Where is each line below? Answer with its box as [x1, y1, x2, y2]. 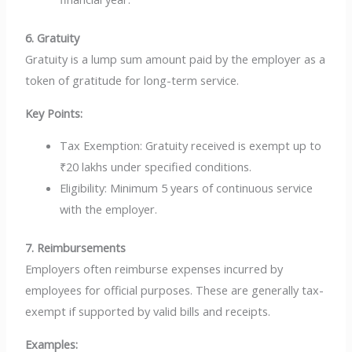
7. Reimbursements [25, 240, 126, 256]
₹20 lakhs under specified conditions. [60, 159, 252, 175]
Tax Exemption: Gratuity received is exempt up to [60, 137, 322, 154]
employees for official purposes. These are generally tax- [25, 282, 324, 299]
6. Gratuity [25, 30, 80, 46]
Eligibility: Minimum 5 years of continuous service [60, 180, 313, 196]
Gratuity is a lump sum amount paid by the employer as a [25, 51, 326, 68]
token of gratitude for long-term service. [25, 72, 240, 89]
